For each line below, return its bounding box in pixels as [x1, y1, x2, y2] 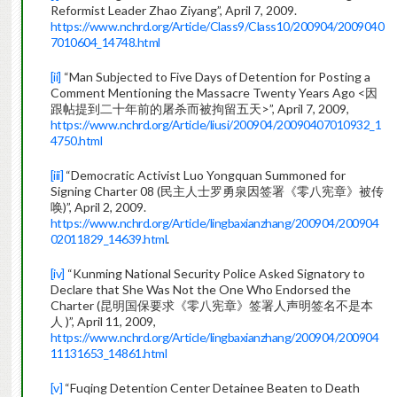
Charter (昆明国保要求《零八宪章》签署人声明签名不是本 [50, 298, 373, 314]
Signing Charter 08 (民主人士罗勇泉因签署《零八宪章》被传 [50, 183, 384, 199]
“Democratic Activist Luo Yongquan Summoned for [63, 167, 346, 183]
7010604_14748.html [50, 35, 160, 51]
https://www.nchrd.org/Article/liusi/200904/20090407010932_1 [50, 117, 382, 133]
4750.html [50, 133, 103, 149]
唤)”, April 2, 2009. [50, 199, 146, 215]
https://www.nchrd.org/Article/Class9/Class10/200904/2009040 [50, 19, 385, 35]
